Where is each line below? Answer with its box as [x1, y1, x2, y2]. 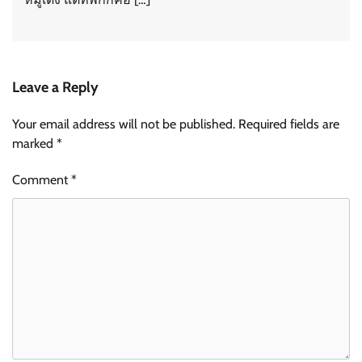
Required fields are [238, 116, 339, 132]
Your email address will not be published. [12, 116, 235, 132]
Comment [12, 171, 71, 187]
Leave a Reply [12, 78, 99, 96]
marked [12, 135, 57, 151]
